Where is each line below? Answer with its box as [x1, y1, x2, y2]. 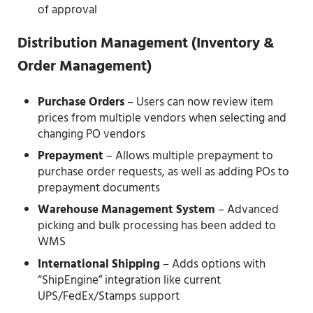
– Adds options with [160, 254, 266, 274]
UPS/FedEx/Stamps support [38, 286, 180, 306]
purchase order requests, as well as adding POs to [38, 162, 290, 182]
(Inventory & [187, 32, 275, 57]
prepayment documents [38, 178, 161, 198]
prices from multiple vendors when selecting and [38, 108, 287, 128]
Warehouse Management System [38, 201, 216, 220]
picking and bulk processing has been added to [38, 217, 277, 236]
